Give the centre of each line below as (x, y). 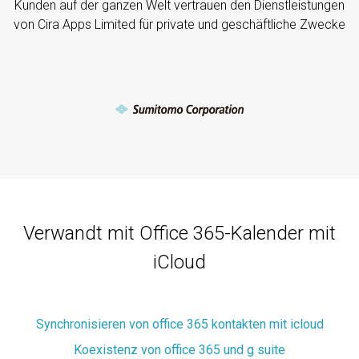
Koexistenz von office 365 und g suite (179, 349)
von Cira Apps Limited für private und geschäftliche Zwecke (179, 24)
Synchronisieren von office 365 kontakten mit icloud (179, 324)
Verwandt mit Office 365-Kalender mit (179, 233)
